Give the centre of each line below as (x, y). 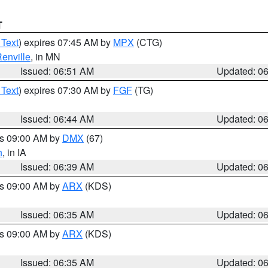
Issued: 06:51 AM (57, 71)
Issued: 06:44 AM (57, 119)
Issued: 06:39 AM (57, 167)
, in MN (45, 57)
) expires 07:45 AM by (66, 42)
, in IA (14, 152)
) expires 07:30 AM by (66, 90)
